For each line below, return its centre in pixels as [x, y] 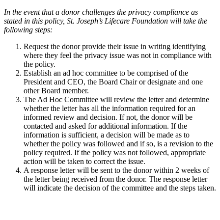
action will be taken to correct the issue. [84, 162]
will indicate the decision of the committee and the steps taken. [120, 188]
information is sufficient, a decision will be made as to [107, 135]
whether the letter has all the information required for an [110, 109]
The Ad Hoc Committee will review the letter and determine [116, 100]
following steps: [28, 30]
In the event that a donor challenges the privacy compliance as [101, 12]
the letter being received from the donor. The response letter [115, 179]
